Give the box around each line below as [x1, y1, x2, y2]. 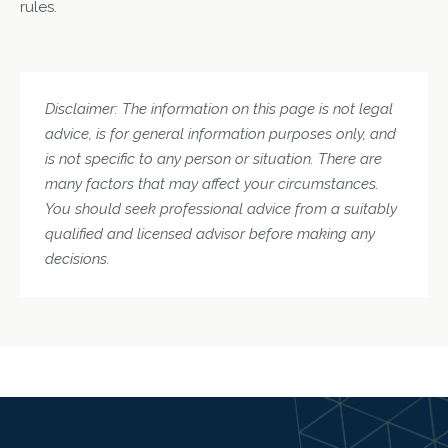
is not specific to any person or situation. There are [45, 149, 382, 168]
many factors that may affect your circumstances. [45, 174, 379, 193]
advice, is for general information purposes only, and [45, 124, 396, 143]
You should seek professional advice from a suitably [45, 199, 397, 218]
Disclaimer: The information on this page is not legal [45, 99, 393, 118]
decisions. [45, 249, 110, 268]
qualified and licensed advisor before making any [45, 224, 375, 243]
